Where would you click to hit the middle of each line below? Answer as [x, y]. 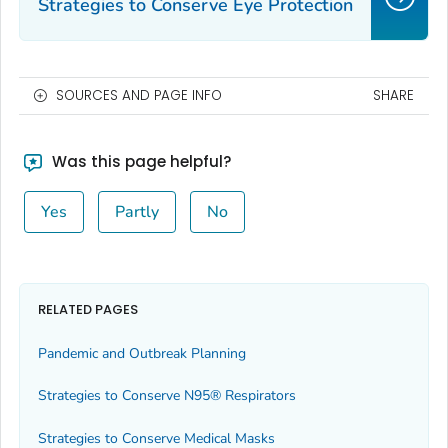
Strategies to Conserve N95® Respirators [167, 396]
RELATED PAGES [88, 309]
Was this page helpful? [139, 162]
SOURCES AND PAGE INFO [139, 96]
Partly [136, 212]
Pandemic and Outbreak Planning [142, 354]
